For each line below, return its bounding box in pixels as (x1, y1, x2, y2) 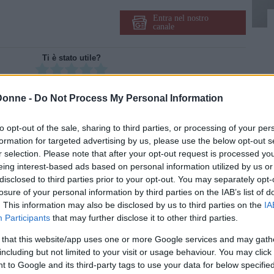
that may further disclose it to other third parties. (50, 213, 238, 223)
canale (152, 22, 174, 31)
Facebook (56, 125, 92, 134)
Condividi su (9, 125, 54, 134)
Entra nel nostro (152, 13, 209, 23)
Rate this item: (34, 68, 95, 79)
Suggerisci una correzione (146, 212, 240, 221)
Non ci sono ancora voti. (35, 77, 107, 86)
